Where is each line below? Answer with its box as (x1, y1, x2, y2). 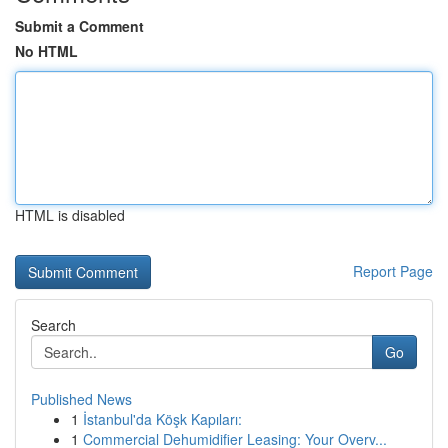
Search (31, 315, 76, 335)
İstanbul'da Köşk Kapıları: (83, 409, 242, 429)
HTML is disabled (15, 205, 125, 225)
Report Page (353, 261, 433, 281)
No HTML (15, 41, 78, 61)
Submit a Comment (15, 16, 144, 36)
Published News (31, 389, 132, 409)
